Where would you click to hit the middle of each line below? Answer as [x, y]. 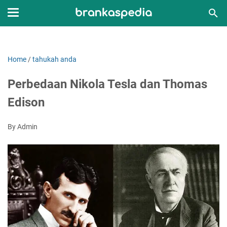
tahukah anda [54, 59]
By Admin [23, 127]
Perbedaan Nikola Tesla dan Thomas [107, 84]
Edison [26, 102]
